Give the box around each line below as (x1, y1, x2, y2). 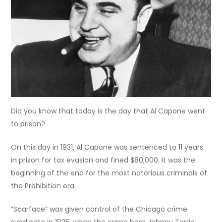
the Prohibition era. (11, 181, 76, 191)
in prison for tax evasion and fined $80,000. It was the (11, 155, 196, 166)
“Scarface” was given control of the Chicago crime (11, 204, 188, 215)
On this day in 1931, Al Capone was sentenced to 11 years (11, 142, 204, 153)
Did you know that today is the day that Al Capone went (11, 106, 206, 116)
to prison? (11, 119, 46, 129)
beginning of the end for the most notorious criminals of (11, 168, 208, 178)
